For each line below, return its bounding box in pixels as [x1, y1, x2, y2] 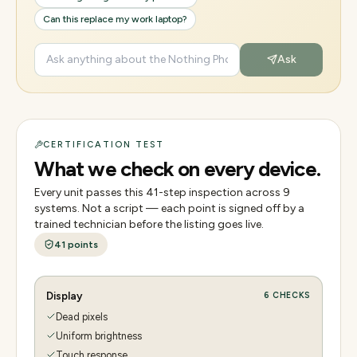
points [65, 238, 98, 250]
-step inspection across [159, 185, 283, 199]
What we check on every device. [34, 155, 320, 182]
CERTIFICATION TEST [43, 139, 164, 150]
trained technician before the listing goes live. [34, 217, 264, 231]
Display [46, 288, 83, 302]
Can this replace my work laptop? [43, 13, 187, 25]
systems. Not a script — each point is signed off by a [34, 201, 304, 215]
